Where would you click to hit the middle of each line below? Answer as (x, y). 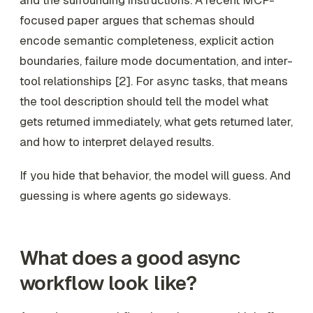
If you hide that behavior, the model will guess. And (155, 175)
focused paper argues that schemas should (137, 21)
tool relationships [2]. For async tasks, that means (154, 81)
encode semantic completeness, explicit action (147, 41)
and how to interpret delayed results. (117, 142)
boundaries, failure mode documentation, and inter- (156, 61)
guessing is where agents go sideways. (125, 195)
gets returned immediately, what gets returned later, (156, 122)
